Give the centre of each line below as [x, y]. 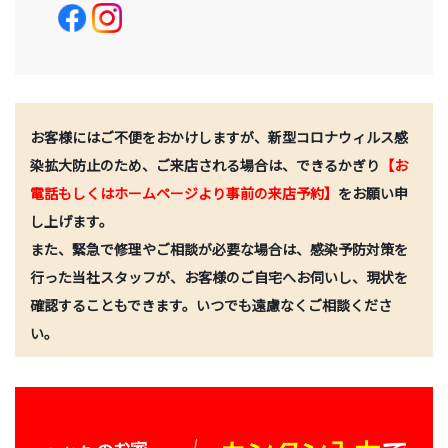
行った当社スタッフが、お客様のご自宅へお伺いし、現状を [219, 277]
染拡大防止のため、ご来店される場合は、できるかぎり [205, 165]
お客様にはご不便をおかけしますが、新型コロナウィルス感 [219, 137]
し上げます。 [71, 221]
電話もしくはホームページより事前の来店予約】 [184, 193]
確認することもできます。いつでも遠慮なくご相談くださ [211, 305]
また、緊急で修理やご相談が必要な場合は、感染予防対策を [219, 249]
